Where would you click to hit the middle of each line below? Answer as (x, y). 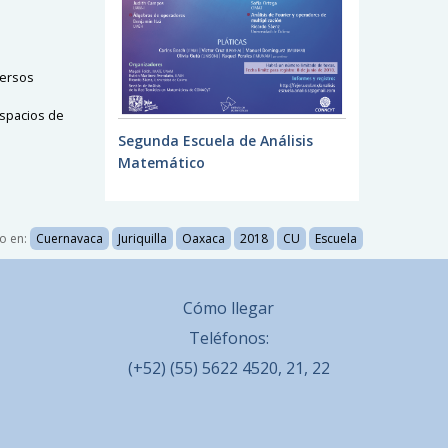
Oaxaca (203, 238)
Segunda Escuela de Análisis (215, 140)
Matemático (161, 162)
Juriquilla (142, 238)
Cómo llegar (228, 307)
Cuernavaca (69, 238)
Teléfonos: (228, 337)
